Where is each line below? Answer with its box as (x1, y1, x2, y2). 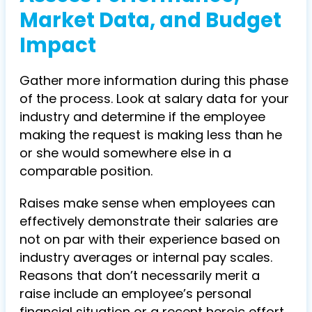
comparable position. (19, 162, 153, 180)
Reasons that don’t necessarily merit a (19, 267, 260, 285)
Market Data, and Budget (19, 6, 281, 35)
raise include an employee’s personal (19, 285, 251, 303)
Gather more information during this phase (19, 72, 288, 90)
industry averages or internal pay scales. (19, 249, 272, 267)
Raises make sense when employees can (19, 194, 275, 212)
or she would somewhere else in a (19, 144, 231, 162)
